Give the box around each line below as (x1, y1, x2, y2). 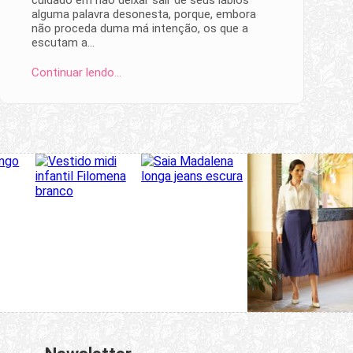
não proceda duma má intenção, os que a (32, 20, 248, 35)
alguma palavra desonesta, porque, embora (32, 6, 256, 21)
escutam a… (32, 35, 95, 50)
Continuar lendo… (32, 65, 121, 80)
